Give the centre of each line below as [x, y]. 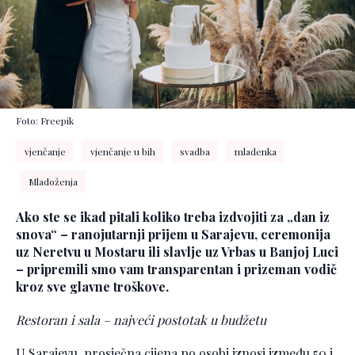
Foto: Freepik [45, 121]
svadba [195, 152]
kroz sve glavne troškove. [92, 287]
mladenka [255, 152]
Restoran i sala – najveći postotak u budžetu [141, 320]
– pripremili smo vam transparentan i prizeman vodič [176, 269]
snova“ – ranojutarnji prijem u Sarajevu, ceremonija [173, 235]
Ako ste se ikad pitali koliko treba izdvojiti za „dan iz [173, 217]
